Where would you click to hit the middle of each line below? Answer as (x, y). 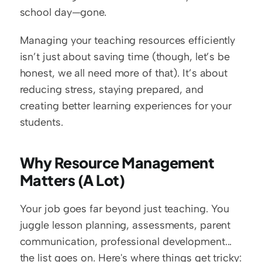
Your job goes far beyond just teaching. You (125, 209)
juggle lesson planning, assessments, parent (125, 225)
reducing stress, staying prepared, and (111, 90)
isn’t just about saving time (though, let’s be (125, 57)
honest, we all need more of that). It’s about (124, 73)
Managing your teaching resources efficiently (127, 41)
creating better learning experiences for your (126, 106)
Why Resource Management (117, 163)
